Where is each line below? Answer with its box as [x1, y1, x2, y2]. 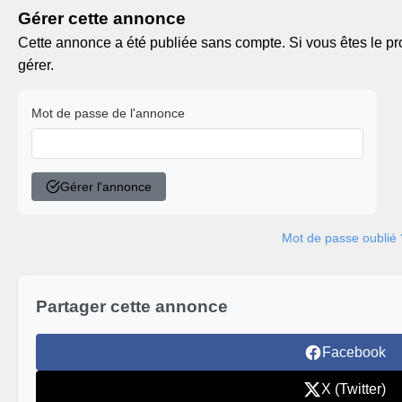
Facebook [321, 345, 386, 360]
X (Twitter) [321, 381, 386, 397]
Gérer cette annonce [18, 9, 186, 28]
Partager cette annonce [36, 297, 228, 316]
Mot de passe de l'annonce [31, 106, 185, 120]
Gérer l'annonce [60, 179, 152, 194]
